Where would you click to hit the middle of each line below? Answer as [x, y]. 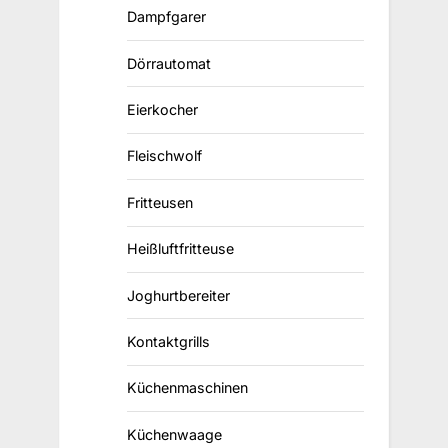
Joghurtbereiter [178, 295]
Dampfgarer [166, 17]
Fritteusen [159, 202]
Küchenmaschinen [187, 388]
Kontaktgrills [168, 341]
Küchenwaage [174, 434]
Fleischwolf [164, 156]
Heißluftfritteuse [180, 249]
